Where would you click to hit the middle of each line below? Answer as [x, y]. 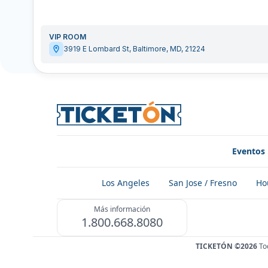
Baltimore [150, 49]
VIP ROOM [68, 37]
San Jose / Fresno [202, 183]
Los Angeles [125, 183]
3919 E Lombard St [96, 49]
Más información [122, 209]
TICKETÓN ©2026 [226, 246]
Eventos [249, 151]
